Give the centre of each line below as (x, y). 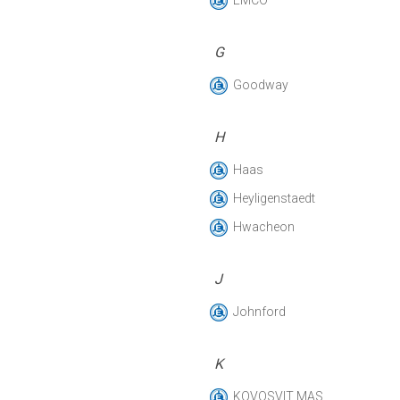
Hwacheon (264, 227)
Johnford (259, 312)
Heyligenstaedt (274, 198)
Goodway (261, 85)
